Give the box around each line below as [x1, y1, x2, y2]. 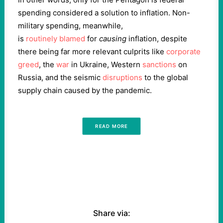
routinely [26, 34, 57, 43]
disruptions [103, 73, 142, 82]
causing [99, 34, 126, 43]
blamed [59, 34, 85, 43]
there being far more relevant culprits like [18, 47, 166, 56]
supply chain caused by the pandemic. [18, 86, 152, 95]
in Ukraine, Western [69, 60, 142, 69]
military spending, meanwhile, [18, 21, 123, 30]
